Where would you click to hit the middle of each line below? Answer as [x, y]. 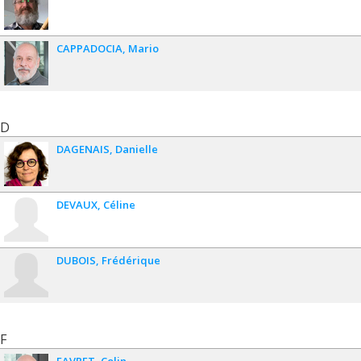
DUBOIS [76, 261]
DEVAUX [77, 205]
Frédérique [131, 261]
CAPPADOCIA [89, 49]
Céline [119, 205]
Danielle [137, 149]
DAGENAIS [83, 149]
